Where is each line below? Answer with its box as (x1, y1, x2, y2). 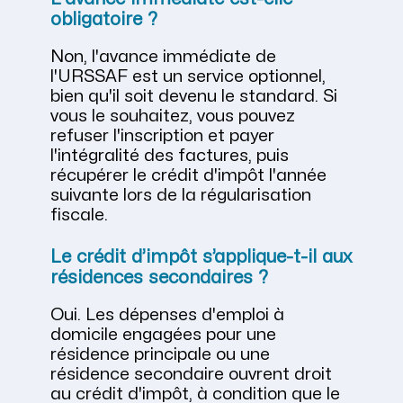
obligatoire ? (50, 10, 157, 28)
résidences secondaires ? (50, 269, 268, 287)
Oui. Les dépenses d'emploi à (50, 307, 284, 324)
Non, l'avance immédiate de (50, 49, 276, 66)
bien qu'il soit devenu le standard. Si (50, 88, 337, 105)
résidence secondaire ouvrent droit (50, 366, 332, 383)
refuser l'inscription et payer (50, 128, 274, 145)
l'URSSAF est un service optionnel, (50, 68, 326, 85)
